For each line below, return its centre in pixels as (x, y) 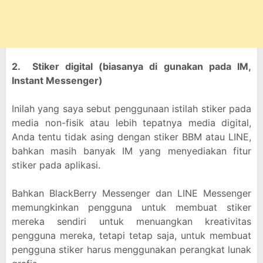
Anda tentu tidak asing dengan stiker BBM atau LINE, (131, 137)
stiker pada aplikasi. (56, 165)
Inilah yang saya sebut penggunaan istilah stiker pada (131, 109)
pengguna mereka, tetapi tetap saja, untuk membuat (131, 235)
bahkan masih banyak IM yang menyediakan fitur (131, 151)
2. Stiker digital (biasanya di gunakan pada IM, (131, 66)
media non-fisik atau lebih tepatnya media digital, (131, 123)
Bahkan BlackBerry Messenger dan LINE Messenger (131, 193)
